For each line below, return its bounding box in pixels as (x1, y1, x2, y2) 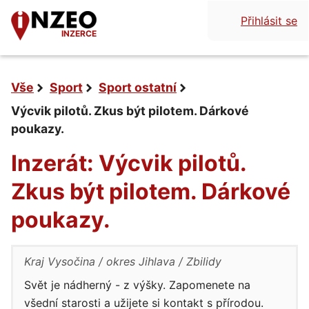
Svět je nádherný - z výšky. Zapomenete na (24, 278, 250, 292)
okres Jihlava (106, 255, 175, 268)
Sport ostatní (99, 80, 177, 94)
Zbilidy (186, 255, 221, 268)
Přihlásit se (241, 14, 297, 28)
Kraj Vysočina (24, 255, 95, 268)
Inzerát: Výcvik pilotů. (11, 150, 246, 177)
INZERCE (61, 28, 97, 39)
